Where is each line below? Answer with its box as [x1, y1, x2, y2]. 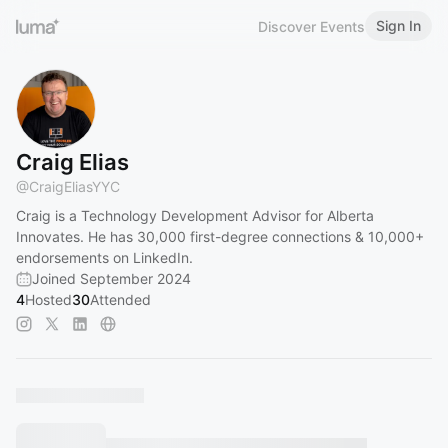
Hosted [25, 291, 72, 308]
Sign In [376, 17, 421, 34]
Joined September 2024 [32, 270, 191, 287]
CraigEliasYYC [29, 178, 120, 195]
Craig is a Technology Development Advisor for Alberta [16, 207, 374, 224]
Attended [90, 291, 151, 308]
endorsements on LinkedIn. [16, 249, 193, 266]
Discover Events [258, 17, 365, 35]
